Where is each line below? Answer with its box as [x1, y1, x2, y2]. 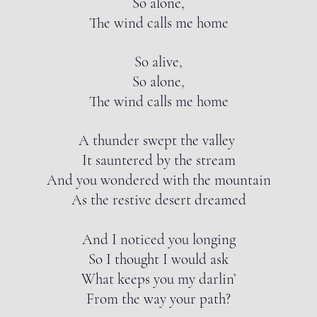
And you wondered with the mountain [46, 171, 271, 189]
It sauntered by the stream [81, 151, 236, 169]
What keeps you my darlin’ [81, 270, 236, 288]
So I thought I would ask [88, 250, 229, 268]
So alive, [134, 53, 183, 71]
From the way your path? [86, 290, 231, 308]
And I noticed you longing [81, 231, 236, 248]
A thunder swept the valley [79, 132, 238, 149]
